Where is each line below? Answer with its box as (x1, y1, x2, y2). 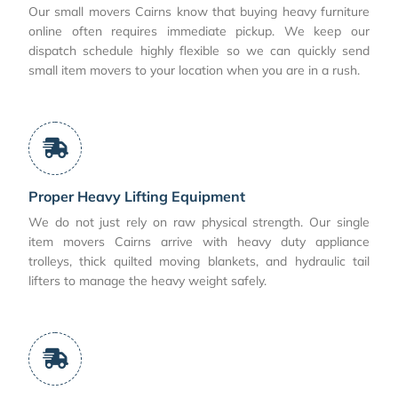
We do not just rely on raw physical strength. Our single (28, 213, 370, 230)
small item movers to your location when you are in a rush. (28, 61, 360, 78)
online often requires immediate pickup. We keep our (28, 22, 370, 39)
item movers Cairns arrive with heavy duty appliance (28, 233, 370, 250)
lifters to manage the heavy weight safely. (28, 272, 267, 289)
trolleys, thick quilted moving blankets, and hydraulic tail (28, 252, 370, 269)
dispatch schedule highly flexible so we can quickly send (28, 42, 370, 59)
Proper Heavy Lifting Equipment (28, 187, 245, 205)
